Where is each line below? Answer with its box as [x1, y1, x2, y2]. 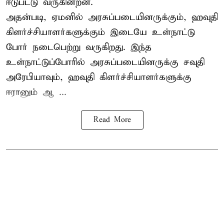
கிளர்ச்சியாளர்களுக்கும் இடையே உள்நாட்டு [6, 26, 195, 38]
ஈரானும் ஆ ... [6, 86, 66, 98]
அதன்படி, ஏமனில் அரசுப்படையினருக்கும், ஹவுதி [6, 11, 218, 23]
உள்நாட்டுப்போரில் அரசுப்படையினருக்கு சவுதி [6, 56, 204, 68]
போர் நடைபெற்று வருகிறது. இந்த [6, 41, 151, 53]
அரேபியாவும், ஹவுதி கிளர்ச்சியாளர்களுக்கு [6, 71, 191, 83]
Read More [93, 115, 131, 124]
